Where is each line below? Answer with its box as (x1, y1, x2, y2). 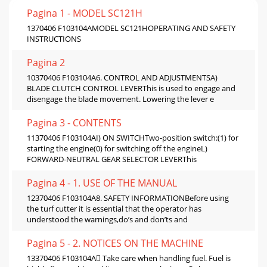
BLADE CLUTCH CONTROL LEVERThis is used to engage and (27, 83, 235, 94)
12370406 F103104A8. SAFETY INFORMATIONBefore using (27, 193, 229, 204)
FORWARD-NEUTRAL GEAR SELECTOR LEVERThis (27, 154, 197, 165)
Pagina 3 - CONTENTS (27, 116, 122, 130)
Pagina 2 (27, 56, 65, 70)
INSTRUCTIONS (27, 33, 81, 45)
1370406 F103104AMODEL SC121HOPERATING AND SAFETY (27, 23, 235, 34)
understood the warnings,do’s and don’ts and (27, 214, 188, 225)
